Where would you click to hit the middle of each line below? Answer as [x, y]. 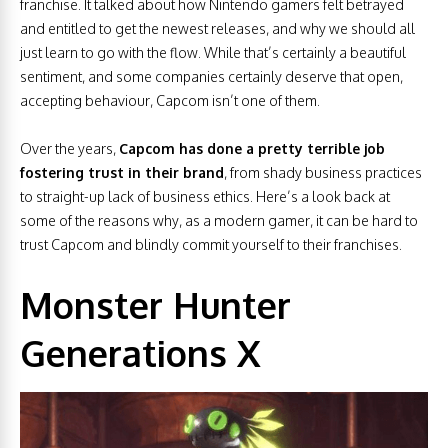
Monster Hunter [155, 305]
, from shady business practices [323, 173]
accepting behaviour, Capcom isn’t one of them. [170, 101]
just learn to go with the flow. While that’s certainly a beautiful [213, 53]
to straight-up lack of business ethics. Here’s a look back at [205, 197]
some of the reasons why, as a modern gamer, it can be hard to [219, 221]
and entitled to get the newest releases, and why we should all [217, 29]
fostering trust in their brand [122, 173]
